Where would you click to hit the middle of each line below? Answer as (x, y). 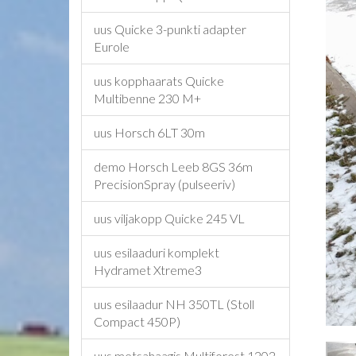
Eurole (112, 46)
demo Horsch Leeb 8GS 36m (173, 166)
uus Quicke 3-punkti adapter (170, 29)
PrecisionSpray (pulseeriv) (164, 184)
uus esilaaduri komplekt (157, 252)
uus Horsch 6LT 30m (149, 132)
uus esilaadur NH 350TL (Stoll (174, 304)
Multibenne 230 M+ (147, 98)
